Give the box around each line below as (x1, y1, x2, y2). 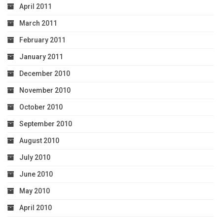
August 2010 (19, 137, 59, 145)
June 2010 (19, 170, 53, 179)
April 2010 (19, 204, 52, 212)
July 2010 (19, 153, 50, 162)
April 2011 (19, 2, 52, 11)
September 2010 (19, 120, 72, 128)
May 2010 (19, 187, 50, 195)
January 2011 (19, 53, 63, 61)
